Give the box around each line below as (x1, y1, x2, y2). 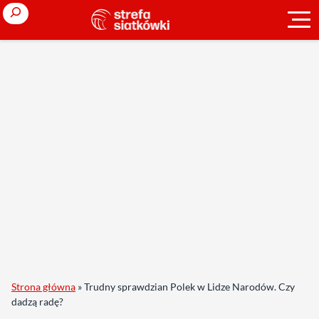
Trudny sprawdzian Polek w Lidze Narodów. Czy (84, 281, 295, 293)
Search (2, 4, 35, 17)
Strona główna (11, 281, 75, 293)
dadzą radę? (11, 296, 63, 308)
